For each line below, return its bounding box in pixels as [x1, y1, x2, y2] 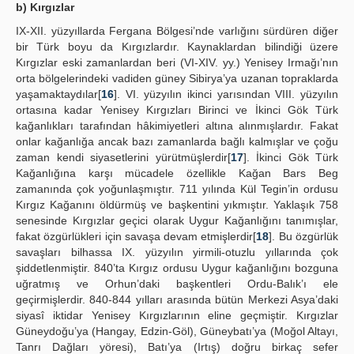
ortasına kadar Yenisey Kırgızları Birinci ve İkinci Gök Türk [16, 104, 338, 116]
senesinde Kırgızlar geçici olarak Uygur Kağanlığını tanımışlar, [16, 214, 338, 227]
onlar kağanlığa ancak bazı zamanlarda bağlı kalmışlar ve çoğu [16, 135, 338, 148]
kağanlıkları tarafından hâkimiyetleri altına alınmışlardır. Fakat [16, 119, 338, 132]
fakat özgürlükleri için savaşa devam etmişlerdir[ [16, 230, 257, 243]
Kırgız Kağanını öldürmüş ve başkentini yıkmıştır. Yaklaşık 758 [16, 198, 338, 211]
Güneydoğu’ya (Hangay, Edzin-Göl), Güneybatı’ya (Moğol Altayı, [16, 325, 338, 337]
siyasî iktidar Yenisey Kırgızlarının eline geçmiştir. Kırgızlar [16, 309, 338, 322]
